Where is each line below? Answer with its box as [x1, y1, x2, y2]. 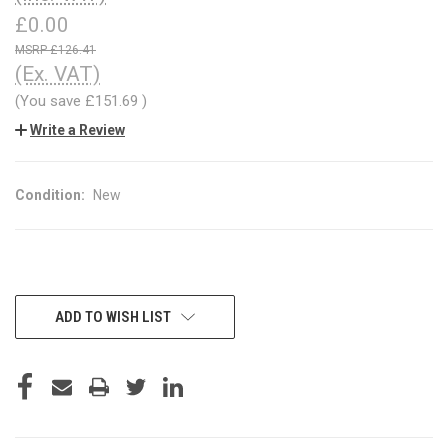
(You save [15, 91, 81, 110]
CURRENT [15, 299, 72, 316]
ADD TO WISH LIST [54, 307, 171, 326]
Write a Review [30, 121, 125, 138]
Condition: [15, 186, 85, 203]
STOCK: [15, 320, 59, 337]
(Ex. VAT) [15, 61, 100, 86]
